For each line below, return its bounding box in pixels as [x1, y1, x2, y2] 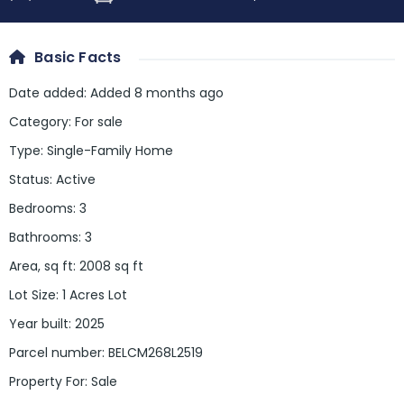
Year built [9, 315, 69, 334]
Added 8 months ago [90, 84, 224, 103]
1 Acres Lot [62, 286, 127, 305]
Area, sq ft [9, 257, 73, 276]
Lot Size [9, 286, 56, 305]
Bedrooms [9, 199, 73, 218]
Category [9, 113, 69, 132]
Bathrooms [9, 228, 78, 247]
